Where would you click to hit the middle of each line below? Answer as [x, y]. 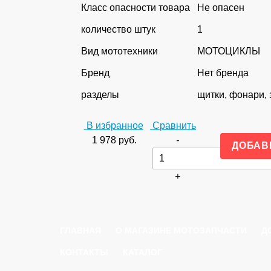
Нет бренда [223, 73]
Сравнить [175, 125]
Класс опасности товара [135, 7]
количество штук [118, 29]
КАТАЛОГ [142, 252]
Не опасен [221, 7]
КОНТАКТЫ [84, 252]
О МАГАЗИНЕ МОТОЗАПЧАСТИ [181, 230]
